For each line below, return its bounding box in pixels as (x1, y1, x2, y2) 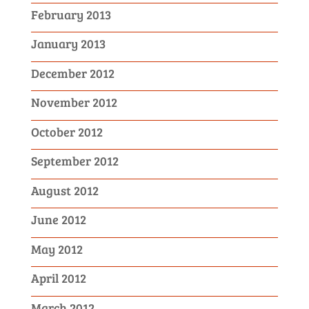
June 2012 (30, 211, 86, 228)
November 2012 (30, 94, 117, 111)
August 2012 (30, 181, 99, 199)
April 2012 (30, 270, 86, 287)
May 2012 (30, 240, 83, 257)
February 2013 (30, 6, 111, 23)
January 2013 (30, 35, 106, 52)
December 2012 (30, 64, 114, 81)
